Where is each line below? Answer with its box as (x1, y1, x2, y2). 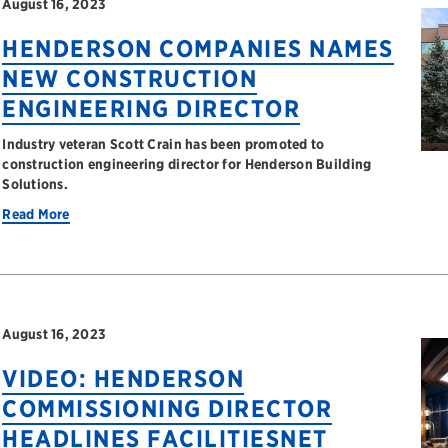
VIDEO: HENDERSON (2, 364, 245, 393)
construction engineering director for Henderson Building (2, 156, 372, 172)
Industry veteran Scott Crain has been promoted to (2, 136, 325, 152)
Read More (2, 206, 70, 222)
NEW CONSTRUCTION (2, 64, 258, 93)
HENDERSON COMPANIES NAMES (2, 34, 394, 63)
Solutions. (2, 176, 68, 192)
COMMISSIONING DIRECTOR (2, 394, 333, 423)
